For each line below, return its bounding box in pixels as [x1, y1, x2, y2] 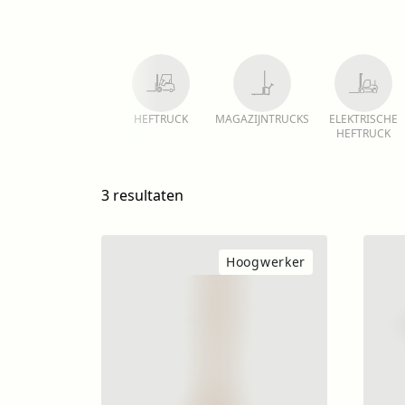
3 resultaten [101, 185, 184, 205]
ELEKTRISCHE [329, 111, 398, 127]
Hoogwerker [226, 253, 306, 270]
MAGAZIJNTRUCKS [215, 111, 309, 127]
